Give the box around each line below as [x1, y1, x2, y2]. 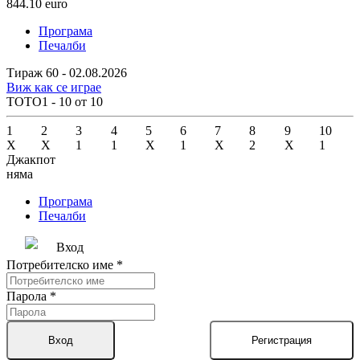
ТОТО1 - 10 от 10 [6, 95, 103, 109]
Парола [6, 289, 50, 304]
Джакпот [6, 153, 55, 167]
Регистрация [252, 334, 312, 347]
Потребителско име [6, 258, 117, 272]
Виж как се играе [6, 80, 101, 95]
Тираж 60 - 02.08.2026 [6, 66, 127, 80]
